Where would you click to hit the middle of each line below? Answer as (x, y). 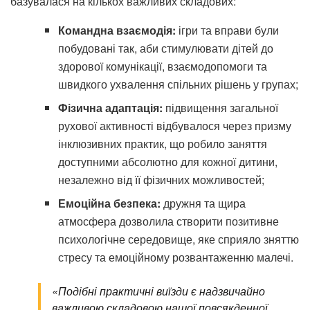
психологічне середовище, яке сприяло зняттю (178, 239)
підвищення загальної (220, 108)
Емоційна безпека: (109, 203)
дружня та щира (203, 203)
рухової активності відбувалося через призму (174, 126)
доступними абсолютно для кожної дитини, (167, 162)
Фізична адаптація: (110, 108)
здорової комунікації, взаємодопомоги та (162, 66)
